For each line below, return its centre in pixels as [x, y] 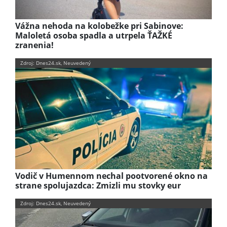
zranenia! [34, 45]
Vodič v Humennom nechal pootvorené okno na [111, 176]
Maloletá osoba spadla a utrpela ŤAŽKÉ [94, 36]
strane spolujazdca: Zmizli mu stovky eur [98, 185]
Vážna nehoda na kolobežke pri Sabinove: [99, 26]
